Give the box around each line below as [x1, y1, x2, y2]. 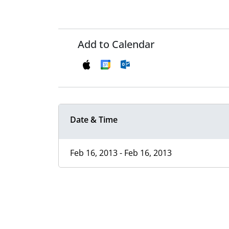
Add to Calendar [78, 37, 154, 52]
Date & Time [70, 114, 118, 126]
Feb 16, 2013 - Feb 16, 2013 [70, 147, 172, 159]
